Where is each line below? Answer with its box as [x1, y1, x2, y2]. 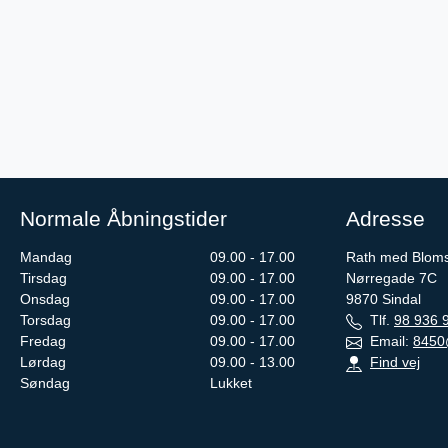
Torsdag [20, 312, 71, 329]
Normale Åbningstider [20, 207, 227, 231]
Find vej [370, 354, 420, 371]
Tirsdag [20, 270, 67, 287]
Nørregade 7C [346, 270, 437, 287]
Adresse [346, 207, 425, 231]
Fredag [20, 333, 66, 350]
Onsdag [20, 291, 70, 308]
